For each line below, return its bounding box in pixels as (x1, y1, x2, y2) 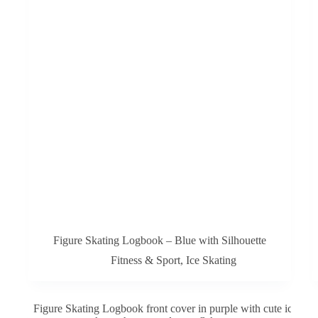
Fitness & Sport (111, 254, 181, 267)
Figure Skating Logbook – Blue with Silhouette (53, 234, 266, 247)
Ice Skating (186, 254, 237, 267)
